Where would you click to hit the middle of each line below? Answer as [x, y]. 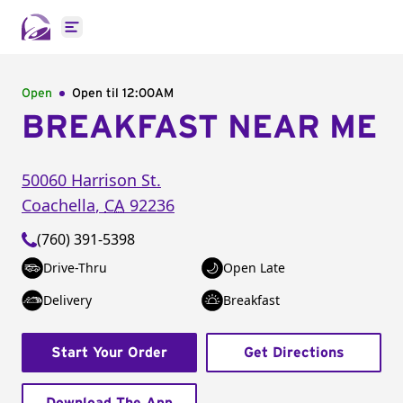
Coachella [58, 205]
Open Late [254, 268]
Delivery [67, 300]
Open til [97, 94]
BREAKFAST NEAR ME [199, 128]
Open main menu [130, 36]
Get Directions [294, 353]
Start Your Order [109, 353]
